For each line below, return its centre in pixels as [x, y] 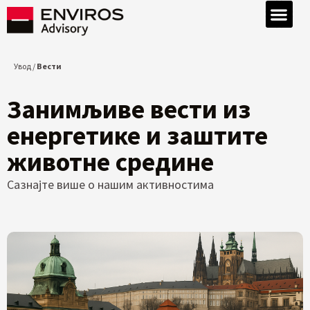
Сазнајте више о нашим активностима [110, 185]
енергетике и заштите [137, 136]
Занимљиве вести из [129, 109]
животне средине [110, 162]
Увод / [25, 66]
